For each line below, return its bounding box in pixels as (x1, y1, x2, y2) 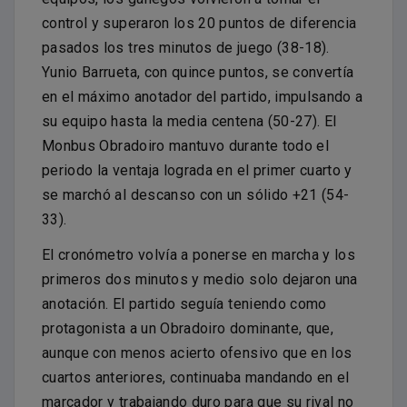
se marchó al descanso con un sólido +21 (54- (42, 186, 350, 204)
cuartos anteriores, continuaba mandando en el (42, 369, 350, 387)
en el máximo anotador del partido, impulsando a (42, 88, 363, 106)
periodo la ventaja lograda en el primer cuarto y (42, 162, 352, 180)
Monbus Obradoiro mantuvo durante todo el (42, 137, 330, 155)
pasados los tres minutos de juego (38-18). (42, 39, 330, 57)
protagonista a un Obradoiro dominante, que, (42, 320, 334, 338)
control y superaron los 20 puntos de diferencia (42, 15, 357, 33)
